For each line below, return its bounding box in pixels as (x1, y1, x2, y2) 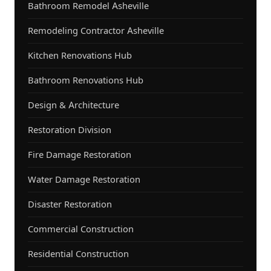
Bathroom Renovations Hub (28, 74, 143, 86)
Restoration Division (28, 124, 111, 135)
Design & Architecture (28, 99, 119, 111)
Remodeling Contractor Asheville (28, 25, 164, 36)
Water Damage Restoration (28, 174, 140, 185)
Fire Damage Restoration (28, 149, 131, 160)
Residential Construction (28, 248, 129, 260)
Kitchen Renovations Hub (28, 50, 132, 61)
